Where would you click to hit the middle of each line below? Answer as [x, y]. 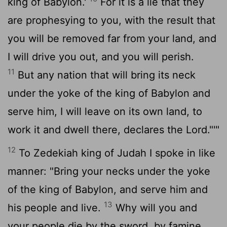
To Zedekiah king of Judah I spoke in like [116, 153]
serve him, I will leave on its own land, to [105, 111]
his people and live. [56, 207]
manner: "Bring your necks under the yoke [109, 171]
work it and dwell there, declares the [97, 129]
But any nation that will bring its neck [105, 75]
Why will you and [155, 207]
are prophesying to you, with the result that [111, 20]
